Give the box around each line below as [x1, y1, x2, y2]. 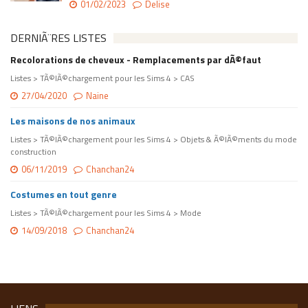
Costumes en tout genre [10, 186, 117, 201]
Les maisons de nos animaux [10, 113, 135, 128]
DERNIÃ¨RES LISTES [10, 29, 107, 46]
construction [10, 144, 56, 158]
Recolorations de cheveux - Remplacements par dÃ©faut [10, 52, 261, 67]
